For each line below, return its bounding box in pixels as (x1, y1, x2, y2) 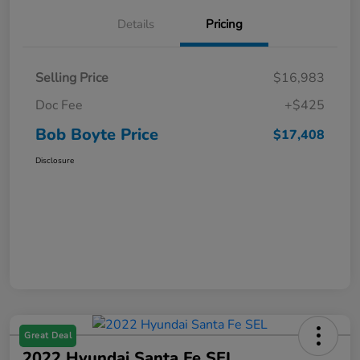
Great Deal (24, 329, 72, 342)
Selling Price (35, 69, 108, 88)
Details (117, 16, 154, 33)
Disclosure (35, 155, 74, 167)
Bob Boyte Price (35, 124, 158, 146)
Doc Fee (35, 96, 83, 115)
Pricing (206, 16, 243, 33)
